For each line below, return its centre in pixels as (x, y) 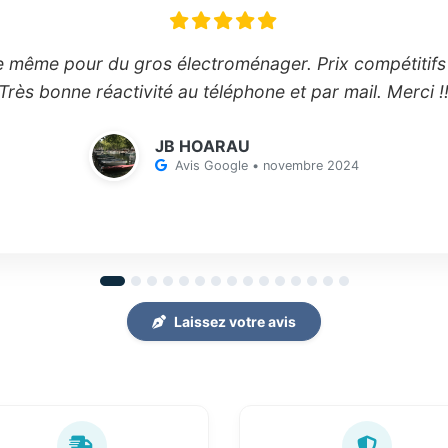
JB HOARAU (202, 146)
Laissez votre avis (235, 321)
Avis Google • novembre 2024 (267, 165)
